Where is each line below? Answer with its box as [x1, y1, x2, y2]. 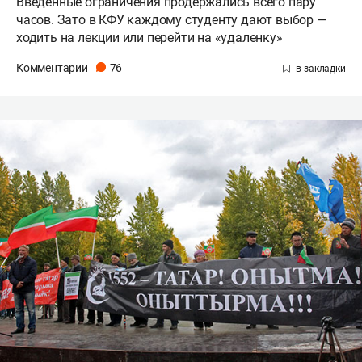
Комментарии [16, 61, 90, 75]
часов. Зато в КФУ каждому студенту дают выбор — [16, 12, 326, 28]
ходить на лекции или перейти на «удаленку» [16, 30, 283, 46]
